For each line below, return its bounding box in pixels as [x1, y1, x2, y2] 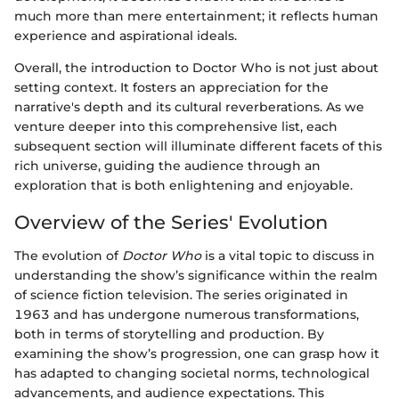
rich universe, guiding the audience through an [14, 157, 321, 174]
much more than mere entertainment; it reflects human [14, 7, 379, 24]
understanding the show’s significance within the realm [14, 267, 378, 284]
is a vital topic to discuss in [201, 248, 375, 265]
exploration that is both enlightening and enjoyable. [14, 176, 353, 193]
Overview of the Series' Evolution [14, 210, 328, 233]
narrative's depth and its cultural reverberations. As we [14, 98, 364, 115]
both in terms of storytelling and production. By [14, 326, 324, 343]
